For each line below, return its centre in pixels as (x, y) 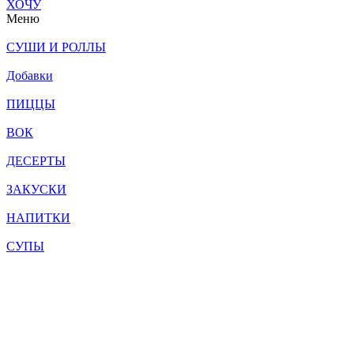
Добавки (30, 76)
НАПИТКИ (38, 218)
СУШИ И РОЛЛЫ (56, 47)
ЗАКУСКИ (36, 190)
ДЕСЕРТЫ (36, 161)
